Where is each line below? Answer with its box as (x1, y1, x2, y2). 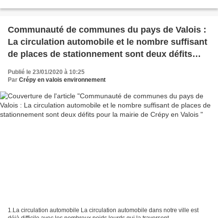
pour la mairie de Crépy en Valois (8, 61, 145, 72)
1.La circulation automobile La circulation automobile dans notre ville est (8, 206, 199, 214)
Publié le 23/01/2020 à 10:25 (8, 69, 85, 76)
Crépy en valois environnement (19, 76, 106, 84)
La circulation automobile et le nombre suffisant (8, 37, 207, 47)
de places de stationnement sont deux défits (8, 49, 192, 59)
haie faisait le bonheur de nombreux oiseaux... (8, 1, 130, 8)
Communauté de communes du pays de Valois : (8, 25, 206, 35)
